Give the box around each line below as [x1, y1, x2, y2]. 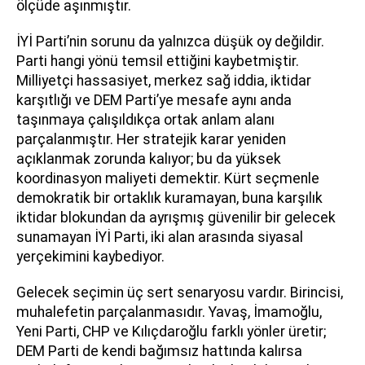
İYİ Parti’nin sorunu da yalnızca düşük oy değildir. [16, 33, 324, 50]
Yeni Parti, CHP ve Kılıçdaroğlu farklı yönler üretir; [16, 323, 326, 340]
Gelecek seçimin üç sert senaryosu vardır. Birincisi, [16, 284, 343, 301]
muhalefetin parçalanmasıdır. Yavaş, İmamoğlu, [16, 303, 322, 320]
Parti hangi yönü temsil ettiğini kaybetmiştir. [16, 52, 299, 69]
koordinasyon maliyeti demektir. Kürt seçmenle [16, 169, 319, 187]
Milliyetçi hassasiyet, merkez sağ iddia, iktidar [16, 72, 311, 89]
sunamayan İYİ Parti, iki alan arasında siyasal [16, 228, 303, 245]
